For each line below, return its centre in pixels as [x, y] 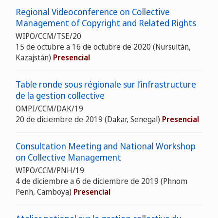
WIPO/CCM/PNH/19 [50, 170]
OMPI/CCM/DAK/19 [49, 109]
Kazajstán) [34, 57]
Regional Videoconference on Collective [93, 12]
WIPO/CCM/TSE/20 [48, 36]
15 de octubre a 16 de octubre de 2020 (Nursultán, [103, 47]
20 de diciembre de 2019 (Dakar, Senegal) [89, 119]
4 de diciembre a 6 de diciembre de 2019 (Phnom [101, 181]
